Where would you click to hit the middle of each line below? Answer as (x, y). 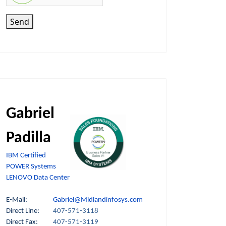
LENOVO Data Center (38, 178)
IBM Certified (26, 156)
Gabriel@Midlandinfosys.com (98, 200)
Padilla (29, 138)
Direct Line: (30, 211)
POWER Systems (31, 167)
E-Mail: (30, 200)
